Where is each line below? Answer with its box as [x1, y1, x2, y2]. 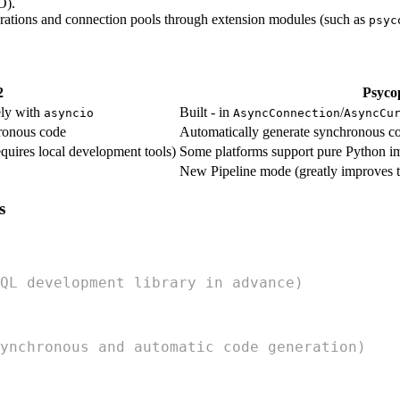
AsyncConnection [233, 105, 340, 120]
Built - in [179, 104, 233, 120]
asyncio [44, 105, 94, 120]
